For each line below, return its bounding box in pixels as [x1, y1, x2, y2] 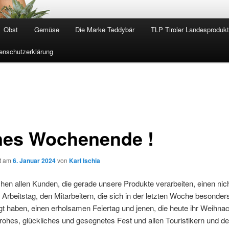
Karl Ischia [68, 155, 100, 165]
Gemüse [34, 25, 59, 35]
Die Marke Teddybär [75, 25, 135, 35]
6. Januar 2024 [12, 155, 56, 165]
